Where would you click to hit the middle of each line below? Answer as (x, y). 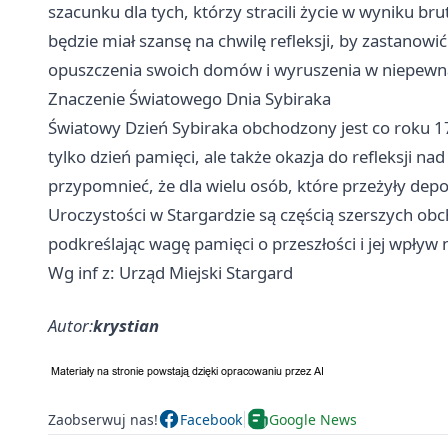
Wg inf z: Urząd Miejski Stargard (170, 273)
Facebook (211, 419)
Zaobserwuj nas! (103, 419)
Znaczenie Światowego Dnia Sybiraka (189, 99)
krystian (126, 326)
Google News (313, 419)
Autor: (70, 326)
